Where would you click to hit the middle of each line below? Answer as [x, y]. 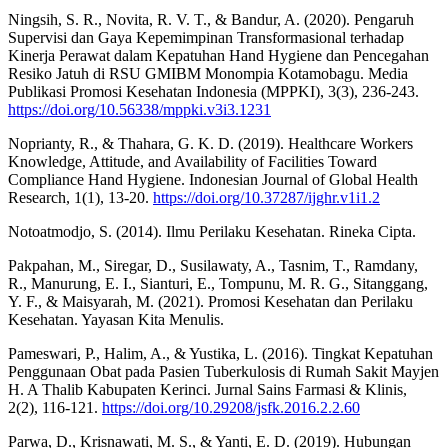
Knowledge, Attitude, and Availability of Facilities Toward [192, 161]
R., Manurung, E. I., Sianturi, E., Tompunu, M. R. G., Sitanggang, [218, 283]
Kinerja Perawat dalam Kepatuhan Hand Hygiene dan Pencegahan [218, 55]
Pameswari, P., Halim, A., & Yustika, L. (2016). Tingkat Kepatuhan [220, 353]
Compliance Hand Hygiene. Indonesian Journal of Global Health [213, 179]
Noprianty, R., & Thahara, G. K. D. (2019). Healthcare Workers [210, 143]
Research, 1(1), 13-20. [80, 197]
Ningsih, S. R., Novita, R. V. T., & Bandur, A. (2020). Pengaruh [211, 19]
